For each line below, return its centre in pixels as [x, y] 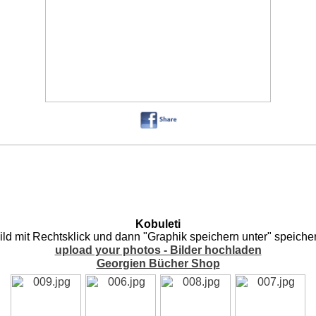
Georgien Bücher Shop [158, 264]
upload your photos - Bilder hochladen [158, 250]
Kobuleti [158, 224]
